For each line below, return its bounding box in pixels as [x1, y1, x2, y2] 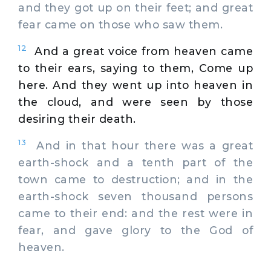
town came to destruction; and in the [18, 172, 253, 186]
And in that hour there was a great [26, 139, 253, 152]
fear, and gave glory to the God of [18, 223, 253, 237]
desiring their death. [18, 112, 136, 125]
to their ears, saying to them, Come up [18, 61, 253, 74]
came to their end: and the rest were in [18, 206, 253, 220]
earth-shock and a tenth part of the [18, 155, 253, 169]
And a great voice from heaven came [34, 44, 253, 57]
